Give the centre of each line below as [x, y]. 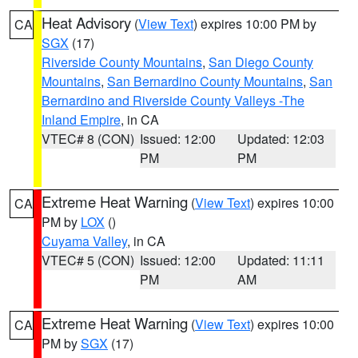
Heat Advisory [86, 22]
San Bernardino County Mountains [205, 81]
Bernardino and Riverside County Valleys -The [173, 100]
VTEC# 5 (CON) [88, 260]
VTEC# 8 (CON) [88, 139]
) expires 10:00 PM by [255, 24]
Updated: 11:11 [281, 260]
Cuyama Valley [84, 241]
